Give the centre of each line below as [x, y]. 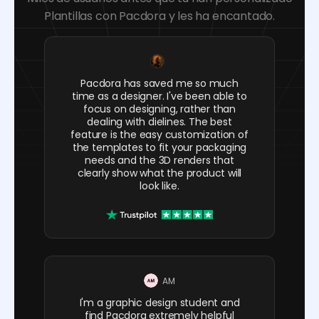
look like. [159, 185]
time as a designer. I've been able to [159, 96]
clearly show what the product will [159, 173]
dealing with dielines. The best [159, 121]
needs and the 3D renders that [159, 160]
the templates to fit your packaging [159, 147]
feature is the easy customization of [159, 134]
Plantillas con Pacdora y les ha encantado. [159, 16]
